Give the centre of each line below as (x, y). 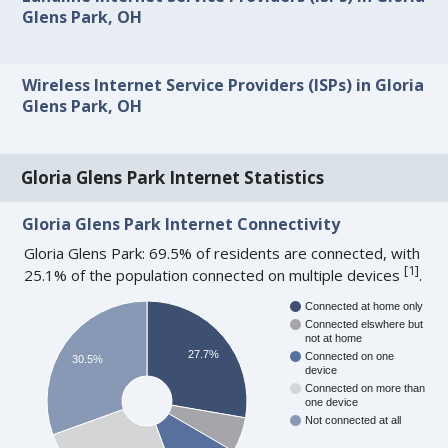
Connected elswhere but (364, 323)
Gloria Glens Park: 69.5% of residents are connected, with (222, 252)
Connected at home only (364, 305)
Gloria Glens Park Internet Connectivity (181, 223)
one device (332, 401)
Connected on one (350, 355)
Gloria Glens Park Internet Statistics (173, 177)
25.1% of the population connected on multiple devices (214, 274)
